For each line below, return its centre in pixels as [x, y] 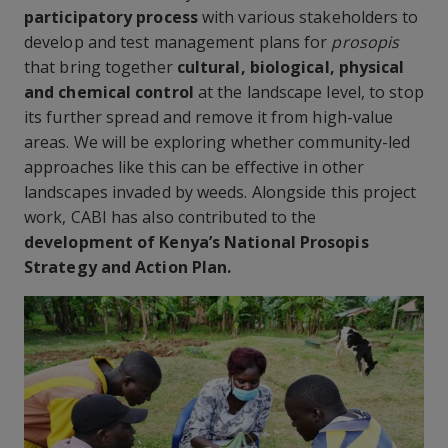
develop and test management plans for [178, 41]
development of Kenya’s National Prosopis [196, 241]
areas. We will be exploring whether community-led [217, 141]
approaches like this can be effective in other [194, 166]
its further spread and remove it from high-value [209, 116]
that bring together [100, 66]
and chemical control [109, 91]
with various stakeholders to [308, 16]
